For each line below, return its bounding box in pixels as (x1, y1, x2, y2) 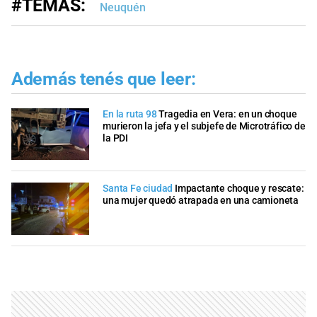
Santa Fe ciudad (103, 183, 173, 195)
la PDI (103, 132, 128, 144)
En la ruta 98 (103, 108, 157, 120)
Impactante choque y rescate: (175, 183, 304, 195)
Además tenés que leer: (11, 69, 196, 90)
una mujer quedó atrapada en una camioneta (103, 195, 299, 207)
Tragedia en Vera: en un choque (158, 108, 297, 120)
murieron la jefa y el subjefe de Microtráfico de (103, 120, 306, 132)
